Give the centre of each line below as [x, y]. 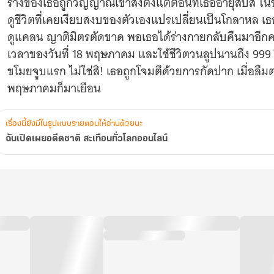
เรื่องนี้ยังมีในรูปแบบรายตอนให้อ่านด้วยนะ [74, 124]
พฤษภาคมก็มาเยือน [54, 88]
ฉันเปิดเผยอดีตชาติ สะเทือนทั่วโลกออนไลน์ [87, 139]
